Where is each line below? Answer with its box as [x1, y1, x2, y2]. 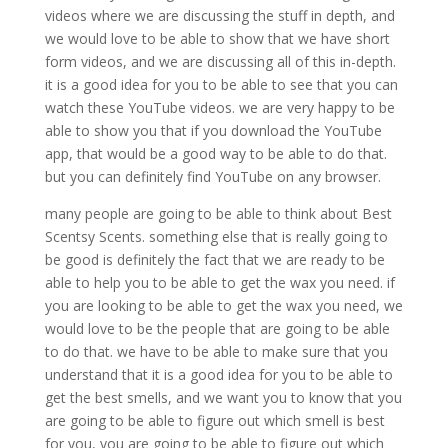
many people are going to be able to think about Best [44, 204, 392, 224]
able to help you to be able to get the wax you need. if [44, 273, 395, 293]
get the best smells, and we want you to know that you [44, 388, 402, 408]
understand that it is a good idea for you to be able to [44, 365, 393, 385]
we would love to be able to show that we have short [44, 29, 390, 49]
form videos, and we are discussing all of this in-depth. [44, 52, 396, 72]
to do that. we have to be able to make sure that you [44, 342, 388, 362]
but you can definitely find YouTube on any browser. [44, 167, 381, 187]
